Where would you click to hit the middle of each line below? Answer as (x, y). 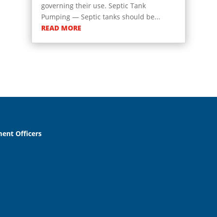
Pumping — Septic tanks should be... (101, 17)
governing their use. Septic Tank (93, 6)
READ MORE (61, 28)
